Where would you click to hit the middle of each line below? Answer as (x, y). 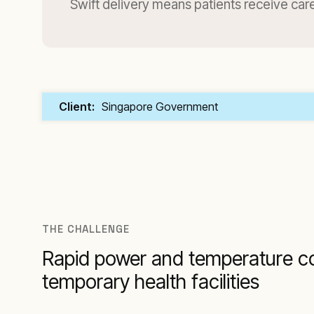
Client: (77, 107)
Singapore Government (160, 107)
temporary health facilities (151, 282)
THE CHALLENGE (86, 229)
